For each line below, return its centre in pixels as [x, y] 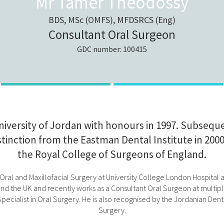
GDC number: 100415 [112, 49]
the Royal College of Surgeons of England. [112, 154]
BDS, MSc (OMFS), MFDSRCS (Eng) [112, 19]
